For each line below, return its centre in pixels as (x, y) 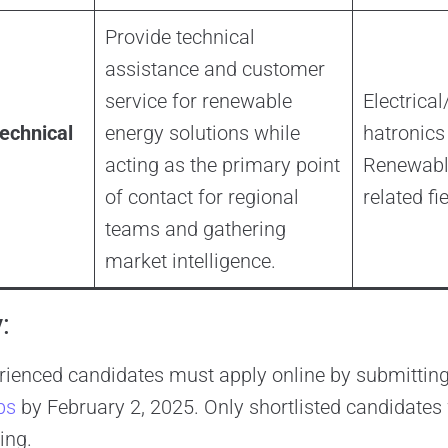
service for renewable (198, 101)
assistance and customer (214, 69)
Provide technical (179, 37)
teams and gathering (195, 229)
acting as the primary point (222, 165)
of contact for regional (201, 197)
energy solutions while (202, 133)
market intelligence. (190, 261)
